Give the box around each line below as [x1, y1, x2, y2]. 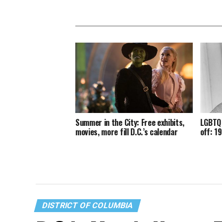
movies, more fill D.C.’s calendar [75, 125, 178, 138]
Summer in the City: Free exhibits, [75, 116, 185, 128]
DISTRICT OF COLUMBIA [41, 201, 134, 210]
